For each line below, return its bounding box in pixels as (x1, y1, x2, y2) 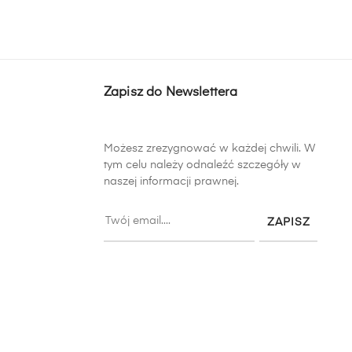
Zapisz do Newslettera (104, 86, 238, 99)
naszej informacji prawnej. (104, 175, 239, 187)
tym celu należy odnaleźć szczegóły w (104, 159, 301, 170)
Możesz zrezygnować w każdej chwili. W (104, 142, 315, 154)
